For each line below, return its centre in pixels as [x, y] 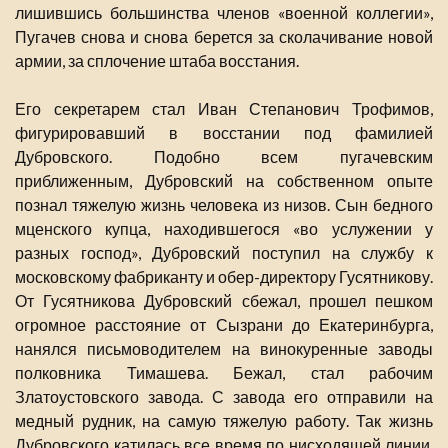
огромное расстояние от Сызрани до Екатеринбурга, [224, 325]
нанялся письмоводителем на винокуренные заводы [224, 349]
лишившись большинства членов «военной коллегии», [224, 13]
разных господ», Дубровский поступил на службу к [224, 253]
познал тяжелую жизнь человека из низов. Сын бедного [224, 205]
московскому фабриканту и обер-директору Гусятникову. [224, 277]
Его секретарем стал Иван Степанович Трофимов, [224, 109]
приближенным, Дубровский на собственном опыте [224, 181]
